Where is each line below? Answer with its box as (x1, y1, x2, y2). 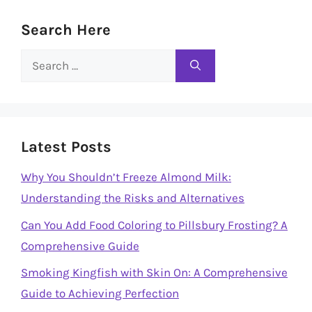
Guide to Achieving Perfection (21, 286, 179, 300)
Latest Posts (21, 138, 111, 156)
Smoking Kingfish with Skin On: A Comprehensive (21, 265, 288, 279)
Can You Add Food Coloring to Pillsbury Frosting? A (21, 217, 288, 232)
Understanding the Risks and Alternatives (21, 191, 244, 205)
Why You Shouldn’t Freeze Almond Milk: (21, 170, 231, 184)
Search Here (21, 21, 111, 39)
